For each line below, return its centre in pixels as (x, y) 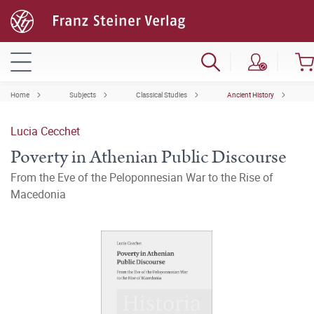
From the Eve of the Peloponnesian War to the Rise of (142, 177)
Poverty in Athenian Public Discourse (149, 157)
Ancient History (251, 95)
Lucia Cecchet (45, 131)
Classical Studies (162, 95)
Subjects (83, 95)
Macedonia (38, 194)
